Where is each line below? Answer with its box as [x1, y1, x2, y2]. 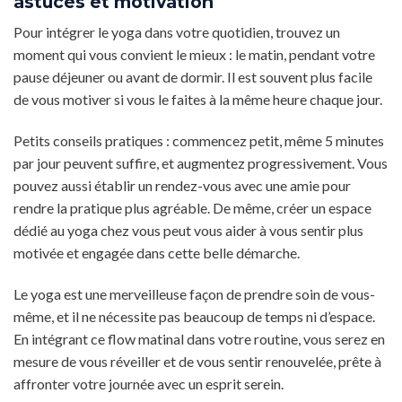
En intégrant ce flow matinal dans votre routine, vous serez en [13, 329, 385, 347]
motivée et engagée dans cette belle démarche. [13, 243, 300, 261]
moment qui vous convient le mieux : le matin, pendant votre [13, 46, 375, 64]
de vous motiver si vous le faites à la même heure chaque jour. [13, 91, 382, 109]
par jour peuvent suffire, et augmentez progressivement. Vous [13, 153, 388, 171]
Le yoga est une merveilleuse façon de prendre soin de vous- [13, 284, 375, 302]
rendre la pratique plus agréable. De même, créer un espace [13, 198, 371, 216]
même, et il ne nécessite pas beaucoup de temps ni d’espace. [13, 307, 375, 325]
